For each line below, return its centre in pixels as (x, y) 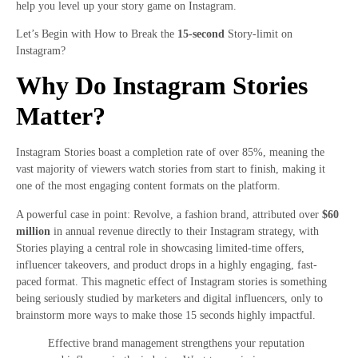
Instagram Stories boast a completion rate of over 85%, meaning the (170, 153)
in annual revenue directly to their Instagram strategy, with (185, 231)
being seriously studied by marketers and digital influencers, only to (169, 298)
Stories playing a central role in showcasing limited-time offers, (160, 248)
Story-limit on (259, 34)
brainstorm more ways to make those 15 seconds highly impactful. (166, 315)
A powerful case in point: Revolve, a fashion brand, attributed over (169, 214)
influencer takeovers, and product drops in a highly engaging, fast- (167, 265)
